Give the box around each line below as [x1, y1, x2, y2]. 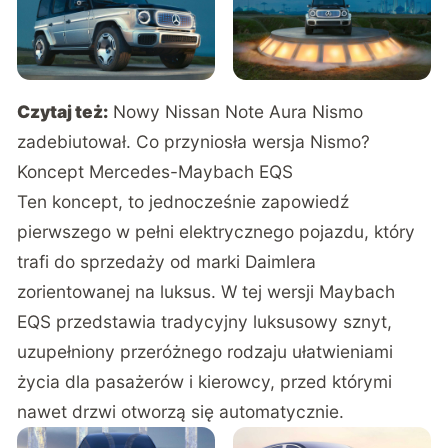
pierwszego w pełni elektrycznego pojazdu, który [17, 221, 416, 243]
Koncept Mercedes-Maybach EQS [17, 161, 294, 183]
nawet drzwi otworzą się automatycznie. [17, 401, 345, 423]
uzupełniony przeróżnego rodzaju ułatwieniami [17, 341, 394, 363]
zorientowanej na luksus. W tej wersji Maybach [17, 281, 396, 303]
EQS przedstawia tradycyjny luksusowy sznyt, [17, 311, 393, 333]
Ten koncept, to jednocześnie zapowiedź [17, 191, 350, 213]
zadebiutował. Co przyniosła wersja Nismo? [17, 131, 371, 153]
